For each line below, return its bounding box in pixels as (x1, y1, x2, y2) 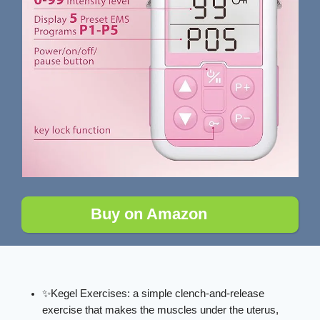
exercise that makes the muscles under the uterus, (42, 304, 279, 316)
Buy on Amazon (90, 205, 207, 224)
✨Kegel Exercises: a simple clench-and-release (42, 287, 265, 299)
